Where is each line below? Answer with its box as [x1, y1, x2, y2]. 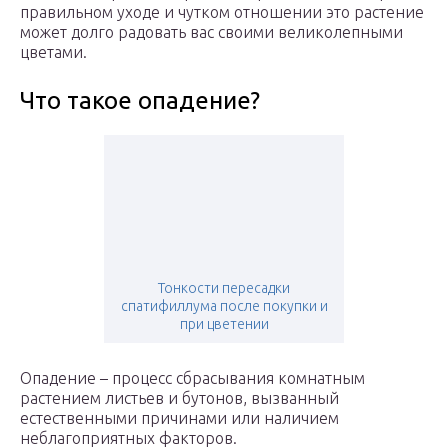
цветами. [20, 43, 87, 62]
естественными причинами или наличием [20, 409, 339, 428]
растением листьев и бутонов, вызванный [20, 389, 339, 408]
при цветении [179, 316, 269, 333]
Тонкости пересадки [158, 280, 290, 297]
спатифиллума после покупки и [120, 298, 328, 315]
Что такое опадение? [20, 87, 260, 115]
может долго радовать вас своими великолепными [20, 23, 403, 42]
